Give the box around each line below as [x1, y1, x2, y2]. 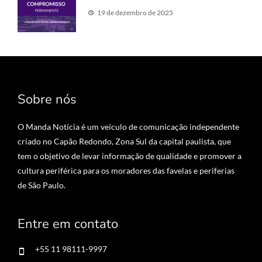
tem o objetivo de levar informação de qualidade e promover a [18, 151, 242, 161]
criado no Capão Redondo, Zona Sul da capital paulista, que [18, 136, 231, 147]
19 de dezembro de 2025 [97, 8, 173, 18]
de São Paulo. [18, 180, 65, 191]
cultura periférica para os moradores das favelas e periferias [18, 166, 235, 176]
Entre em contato [18, 215, 118, 233]
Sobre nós [18, 91, 77, 109]
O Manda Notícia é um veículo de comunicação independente [18, 122, 239, 132]
